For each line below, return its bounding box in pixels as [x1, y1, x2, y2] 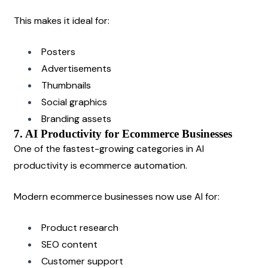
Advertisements [41, 62, 111, 75]
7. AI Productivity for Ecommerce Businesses [14, 127, 232, 140]
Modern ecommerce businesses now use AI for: [14, 190, 220, 203]
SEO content [41, 237, 98, 251]
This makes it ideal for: [14, 14, 109, 27]
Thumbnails [41, 78, 91, 92]
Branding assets [41, 112, 111, 125]
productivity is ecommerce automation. [14, 159, 187, 172]
